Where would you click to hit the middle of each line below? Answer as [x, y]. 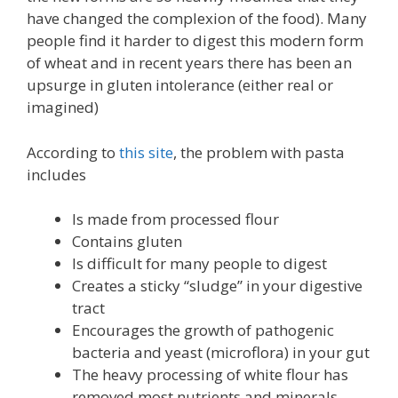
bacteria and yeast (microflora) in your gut [221, 353]
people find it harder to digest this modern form [195, 41]
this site [146, 152]
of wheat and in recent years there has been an [189, 63]
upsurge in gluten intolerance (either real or [180, 85]
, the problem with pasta [259, 152]
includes [56, 174]
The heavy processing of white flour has [210, 375]
